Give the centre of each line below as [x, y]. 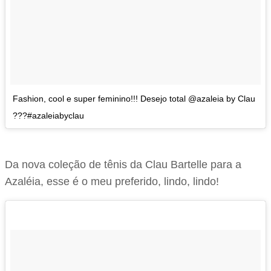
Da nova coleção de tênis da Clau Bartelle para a [123, 164]
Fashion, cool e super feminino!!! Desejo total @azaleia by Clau [134, 98]
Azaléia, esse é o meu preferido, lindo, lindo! [112, 181]
